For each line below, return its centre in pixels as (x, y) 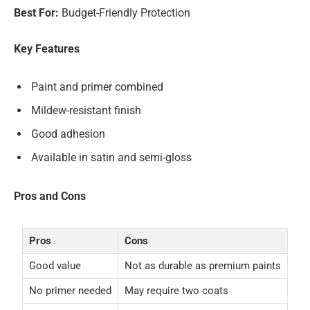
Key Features (47, 48)
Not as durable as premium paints (203, 266)
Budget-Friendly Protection (126, 13)
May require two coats (176, 291)
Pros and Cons (50, 196)
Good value (55, 266)
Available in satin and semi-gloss (111, 158)
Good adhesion (68, 134)
